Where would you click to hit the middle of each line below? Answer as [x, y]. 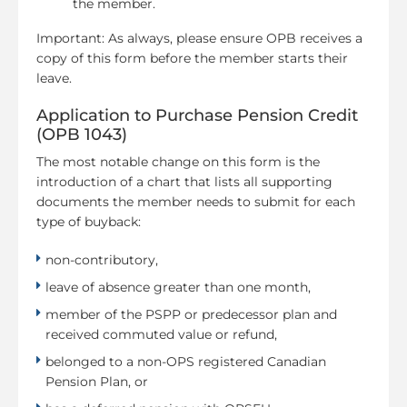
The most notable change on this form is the [178, 161]
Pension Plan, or [97, 381]
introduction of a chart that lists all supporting [184, 181]
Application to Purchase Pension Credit [197, 115]
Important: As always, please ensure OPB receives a [199, 38]
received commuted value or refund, [161, 334]
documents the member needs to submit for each [196, 201]
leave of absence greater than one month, [178, 287]
